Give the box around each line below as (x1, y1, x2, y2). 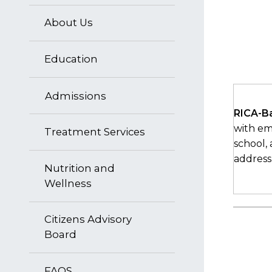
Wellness (44, 177, 92, 189)
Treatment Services (44, 126, 145, 138)
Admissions (45, 89, 106, 102)
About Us (44, 16, 93, 29)
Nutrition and (44, 161, 115, 174)
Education (44, 52, 98, 65)
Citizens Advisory (44, 213, 132, 226)
